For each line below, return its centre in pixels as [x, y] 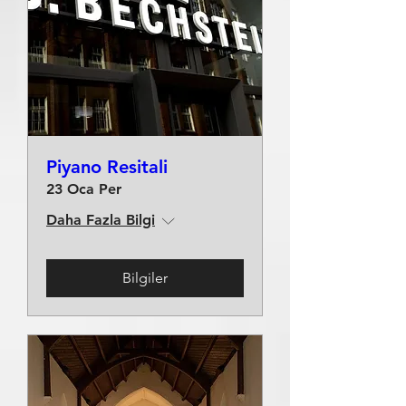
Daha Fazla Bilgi [101, 220]
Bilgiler [145, 278]
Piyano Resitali [107, 167]
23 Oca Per [84, 189]
